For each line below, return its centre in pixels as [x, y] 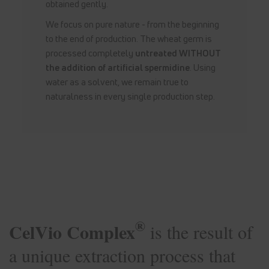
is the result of [199, 231]
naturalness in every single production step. [130, 96]
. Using [202, 67]
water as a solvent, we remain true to [117, 81]
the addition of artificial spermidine [117, 67]
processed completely [90, 53]
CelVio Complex [72, 231]
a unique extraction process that [122, 255]
